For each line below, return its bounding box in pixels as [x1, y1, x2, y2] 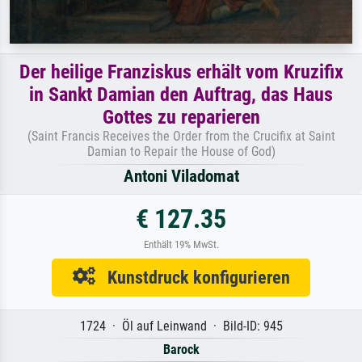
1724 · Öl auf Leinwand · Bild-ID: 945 [79, 318, 283, 334]
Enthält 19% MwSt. [143, 238, 219, 250]
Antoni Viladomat [123, 166, 239, 186]
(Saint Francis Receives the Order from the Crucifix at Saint [27, 128, 335, 144]
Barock [162, 341, 200, 357]
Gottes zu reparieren [102, 105, 260, 128]
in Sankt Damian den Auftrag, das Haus [29, 82, 333, 106]
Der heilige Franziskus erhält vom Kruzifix [19, 60, 343, 83]
